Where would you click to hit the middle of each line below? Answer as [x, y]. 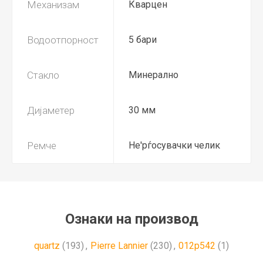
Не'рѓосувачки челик [174, 145]
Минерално [154, 75]
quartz [47, 245]
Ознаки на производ [131, 219]
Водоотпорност [63, 40]
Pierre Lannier [119, 245]
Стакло [43, 75]
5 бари [143, 39]
